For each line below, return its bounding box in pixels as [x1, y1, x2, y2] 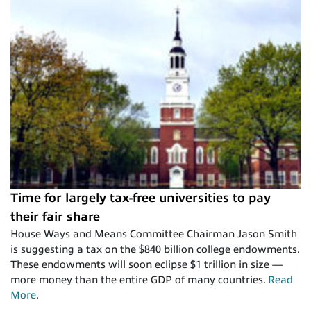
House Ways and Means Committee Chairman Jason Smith [10, 228, 297, 239]
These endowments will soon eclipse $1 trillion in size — [10, 258, 283, 270]
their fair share [10, 209, 100, 224]
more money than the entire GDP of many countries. [10, 274, 268, 285]
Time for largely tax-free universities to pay [10, 190, 271, 205]
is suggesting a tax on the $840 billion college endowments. [10, 243, 299, 255]
